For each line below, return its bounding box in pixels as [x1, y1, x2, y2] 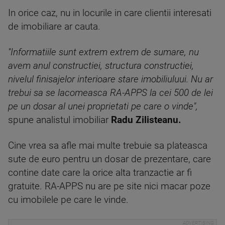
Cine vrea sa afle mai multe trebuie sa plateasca [8, 140, 207, 151]
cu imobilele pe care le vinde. [8, 194, 129, 205]
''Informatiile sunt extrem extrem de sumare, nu [8, 47, 199, 58]
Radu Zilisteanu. [111, 115, 181, 126]
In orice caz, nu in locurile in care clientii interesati [8, 8, 211, 19]
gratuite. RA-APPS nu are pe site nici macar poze [8, 181, 210, 192]
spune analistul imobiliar [8, 115, 111, 126]
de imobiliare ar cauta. [8, 21, 100, 32]
